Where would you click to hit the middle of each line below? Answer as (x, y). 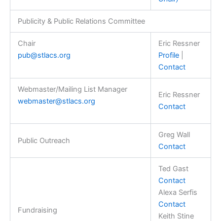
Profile (168, 55)
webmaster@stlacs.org (56, 101)
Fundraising (37, 210)
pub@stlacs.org (44, 55)
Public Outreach (44, 140)
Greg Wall (174, 134)
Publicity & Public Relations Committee (81, 21)
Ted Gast (173, 168)
